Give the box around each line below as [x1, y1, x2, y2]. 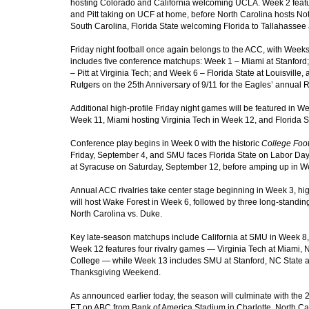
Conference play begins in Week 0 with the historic [70, 138, 261, 148]
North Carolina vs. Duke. [70, 208, 162, 219]
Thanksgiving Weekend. [70, 267, 161, 277]
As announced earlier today [70, 290, 173, 301]
